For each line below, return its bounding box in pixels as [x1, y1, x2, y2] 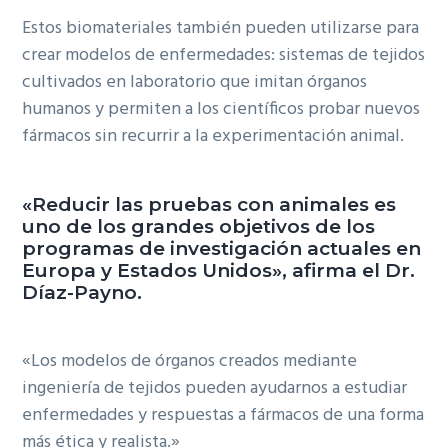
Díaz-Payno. [22, 281, 143, 305]
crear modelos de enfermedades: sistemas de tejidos [22, 41, 426, 71]
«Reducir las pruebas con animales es [22, 193, 397, 217]
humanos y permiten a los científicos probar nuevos [22, 95, 421, 125]
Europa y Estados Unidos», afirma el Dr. [22, 259, 416, 283]
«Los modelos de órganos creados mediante [22, 347, 358, 377]
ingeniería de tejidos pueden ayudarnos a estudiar [22, 374, 408, 404]
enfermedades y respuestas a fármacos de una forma [22, 401, 425, 431]
